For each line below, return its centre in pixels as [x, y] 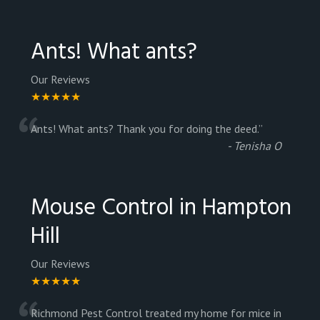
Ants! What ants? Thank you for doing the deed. [145, 128]
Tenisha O [257, 145]
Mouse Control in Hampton [161, 208]
